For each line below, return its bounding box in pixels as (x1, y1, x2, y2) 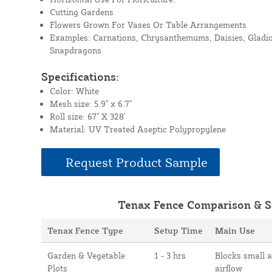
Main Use (214, 225, 255, 236)
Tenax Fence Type (47, 225, 123, 236)
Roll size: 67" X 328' (49, 111, 125, 121)
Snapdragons (49, 45, 101, 55)
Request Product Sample (65, 154, 208, 170)
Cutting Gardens (49, 7, 114, 17)
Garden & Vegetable (47, 250, 125, 260)
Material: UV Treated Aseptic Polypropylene (49, 124, 226, 134)
